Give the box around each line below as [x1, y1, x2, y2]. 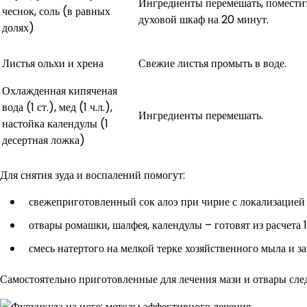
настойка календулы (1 [2, 115, 108, 132]
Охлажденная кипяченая [2, 82, 117, 99]
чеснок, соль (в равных [2, 3, 110, 19]
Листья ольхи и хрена [2, 55, 103, 71]
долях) [2, 19, 34, 36]
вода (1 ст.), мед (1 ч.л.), [2, 99, 112, 115]
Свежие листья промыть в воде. [138, 55, 286, 71]
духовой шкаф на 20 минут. [138, 11, 269, 27]
